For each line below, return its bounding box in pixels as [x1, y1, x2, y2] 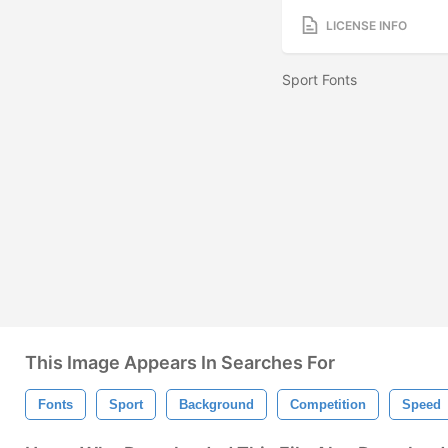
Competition [290, 397, 366, 412]
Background [179, 397, 254, 412]
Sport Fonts [282, 71, 361, 89]
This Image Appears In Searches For [25, 352, 335, 373]
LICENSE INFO [326, 17, 407, 33]
